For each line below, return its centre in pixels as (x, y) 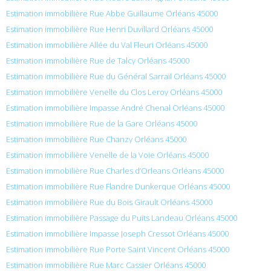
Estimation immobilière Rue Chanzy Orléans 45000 (96, 139)
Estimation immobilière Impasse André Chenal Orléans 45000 (115, 107)
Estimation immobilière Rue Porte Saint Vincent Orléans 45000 (118, 249)
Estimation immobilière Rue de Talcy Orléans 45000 (98, 60)
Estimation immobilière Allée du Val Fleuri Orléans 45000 (107, 44)
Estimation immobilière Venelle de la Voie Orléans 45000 (107, 155)
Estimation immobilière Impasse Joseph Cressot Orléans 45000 (117, 233)
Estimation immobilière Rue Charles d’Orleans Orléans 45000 (115, 170)
